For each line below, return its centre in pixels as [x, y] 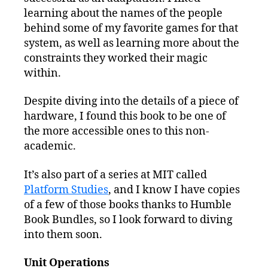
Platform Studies [66, 190]
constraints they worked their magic [116, 58]
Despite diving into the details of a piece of [131, 102]
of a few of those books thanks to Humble [128, 205]
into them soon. [63, 234]
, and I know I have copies [174, 190]
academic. [50, 147]
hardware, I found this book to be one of [125, 117]
